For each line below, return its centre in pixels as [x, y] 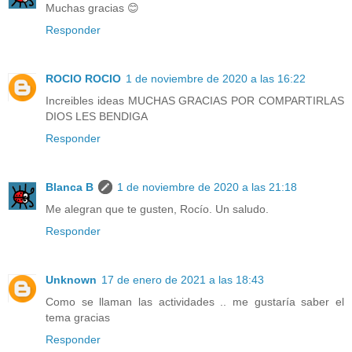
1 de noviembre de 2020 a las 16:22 [216, 79]
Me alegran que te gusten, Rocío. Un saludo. [157, 209]
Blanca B [70, 187]
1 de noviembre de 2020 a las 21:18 [207, 187]
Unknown [71, 280]
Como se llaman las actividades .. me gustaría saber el [195, 302]
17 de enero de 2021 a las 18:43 [183, 280]
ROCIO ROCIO [83, 79]
